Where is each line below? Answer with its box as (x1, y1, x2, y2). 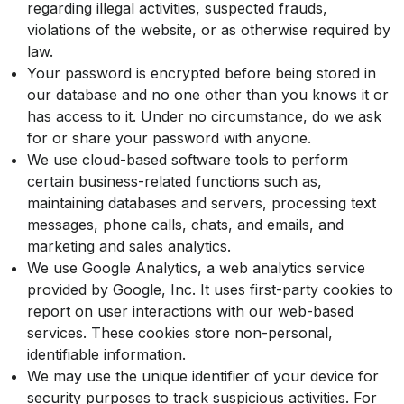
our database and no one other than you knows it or (27, 86, 389, 105)
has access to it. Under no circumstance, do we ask (27, 107, 381, 126)
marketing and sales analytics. (27, 237, 231, 256)
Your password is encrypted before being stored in (27, 64, 376, 83)
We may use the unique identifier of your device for (27, 367, 379, 386)
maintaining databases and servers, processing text (27, 194, 376, 213)
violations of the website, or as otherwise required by (27, 21, 390, 40)
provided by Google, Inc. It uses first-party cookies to (27, 280, 393, 299)
